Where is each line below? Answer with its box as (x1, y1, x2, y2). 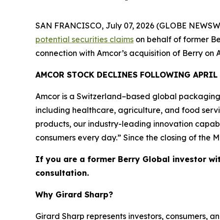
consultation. (35, 168, 89, 178)
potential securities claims (35, 34, 134, 44)
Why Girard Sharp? (35, 190, 113, 199)
